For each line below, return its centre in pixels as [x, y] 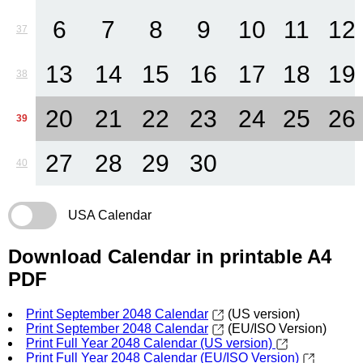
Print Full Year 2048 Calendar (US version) [151, 343]
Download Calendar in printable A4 [170, 256]
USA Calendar [110, 215]
